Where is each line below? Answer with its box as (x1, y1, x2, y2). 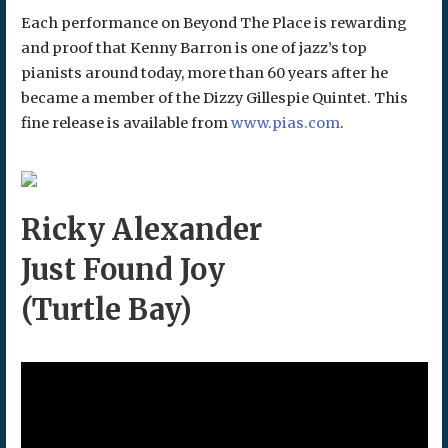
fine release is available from (20, 113, 231, 132)
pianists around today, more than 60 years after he (20, 63, 388, 82)
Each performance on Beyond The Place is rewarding (20, 13, 407, 32)
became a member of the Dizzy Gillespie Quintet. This (20, 88, 408, 107)
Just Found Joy (20, 251, 225, 288)
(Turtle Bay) (20, 291, 192, 328)
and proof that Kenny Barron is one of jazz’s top (20, 38, 367, 57)
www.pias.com (230, 113, 340, 132)
